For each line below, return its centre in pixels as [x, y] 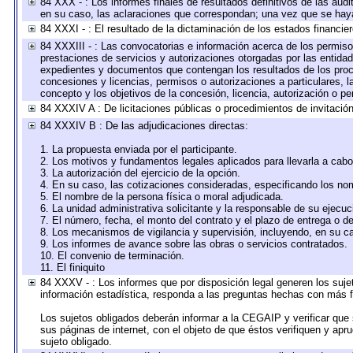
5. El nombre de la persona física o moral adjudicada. [162, 197]
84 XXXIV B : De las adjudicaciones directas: [144, 126]
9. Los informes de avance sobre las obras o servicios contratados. [194, 244]
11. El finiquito [72, 268]
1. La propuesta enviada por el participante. [139, 149]
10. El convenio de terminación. [112, 256]
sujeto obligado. [76, 342]
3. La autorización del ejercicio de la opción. [140, 173]
